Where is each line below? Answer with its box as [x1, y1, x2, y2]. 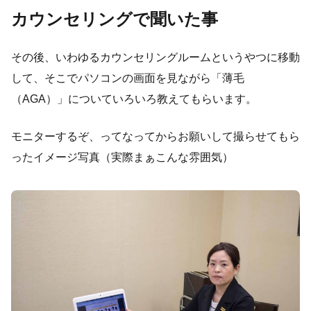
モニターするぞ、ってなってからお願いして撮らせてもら [11, 130, 300, 142]
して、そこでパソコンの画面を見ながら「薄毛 [11, 72, 244, 84]
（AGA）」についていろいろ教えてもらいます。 [11, 92, 257, 105]
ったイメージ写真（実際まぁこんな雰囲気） [11, 151, 233, 163]
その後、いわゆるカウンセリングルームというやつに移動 [11, 51, 300, 63]
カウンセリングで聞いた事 [11, 9, 218, 28]
